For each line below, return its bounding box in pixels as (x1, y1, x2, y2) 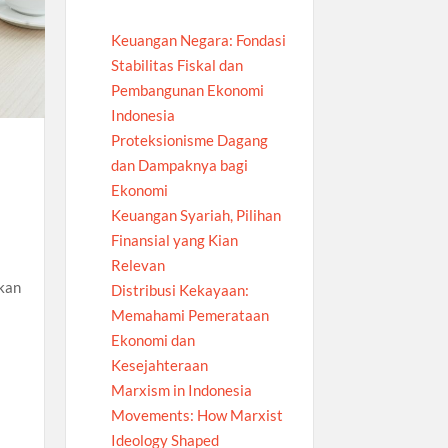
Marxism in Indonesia (110, 381, 252, 400)
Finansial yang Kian (110, 231, 238, 250)
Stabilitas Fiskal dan (110, 56, 243, 75)
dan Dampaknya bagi (110, 156, 248, 175)
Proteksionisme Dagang (110, 131, 268, 150)
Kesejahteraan (110, 356, 208, 375)
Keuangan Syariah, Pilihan (110, 206, 281, 225)
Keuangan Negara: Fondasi (110, 31, 286, 50)
